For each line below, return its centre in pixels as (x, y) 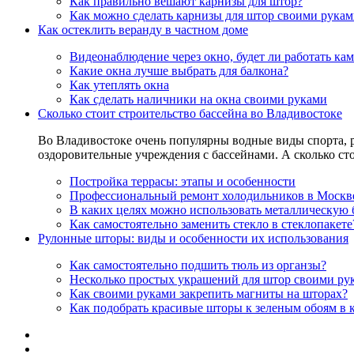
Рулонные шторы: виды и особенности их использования (193, 238)
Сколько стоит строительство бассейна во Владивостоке (190, 113)
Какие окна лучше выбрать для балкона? (179, 71)
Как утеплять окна (119, 85)
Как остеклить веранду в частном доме (143, 30)
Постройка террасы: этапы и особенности (183, 181)
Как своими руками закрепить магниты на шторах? (209, 294)
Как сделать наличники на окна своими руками (198, 99)
